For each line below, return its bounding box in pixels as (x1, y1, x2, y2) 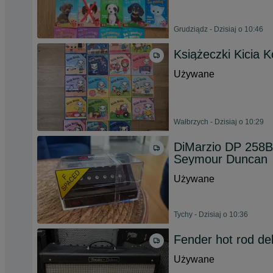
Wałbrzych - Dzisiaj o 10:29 (174, 118, 264, 126)
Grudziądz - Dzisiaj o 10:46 (174, 25, 263, 34)
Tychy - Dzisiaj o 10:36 (174, 210, 248, 219)
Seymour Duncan (174, 152, 268, 166)
